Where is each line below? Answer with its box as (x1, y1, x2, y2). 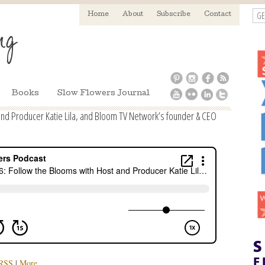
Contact (203, 11, 231, 18)
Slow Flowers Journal (57, 90, 150, 98)
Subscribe (156, 11, 190, 18)
